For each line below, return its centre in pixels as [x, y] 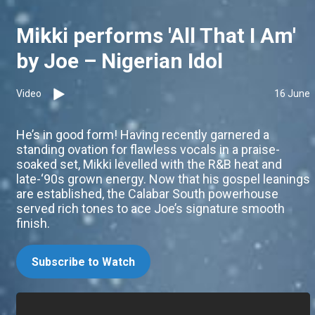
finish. [33, 224]
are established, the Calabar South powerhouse [147, 194]
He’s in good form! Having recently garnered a [143, 135]
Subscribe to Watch [83, 262]
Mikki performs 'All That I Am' [156, 36]
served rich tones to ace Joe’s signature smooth [150, 209]
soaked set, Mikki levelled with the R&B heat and [149, 165]
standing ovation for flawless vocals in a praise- [148, 150]
